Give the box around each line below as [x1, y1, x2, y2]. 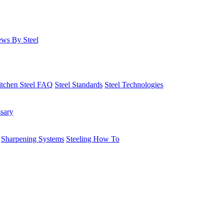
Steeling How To [66, 134, 119, 143]
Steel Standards [55, 80, 103, 89]
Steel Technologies [105, 80, 163, 89]
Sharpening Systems [1, 134, 64, 143]
